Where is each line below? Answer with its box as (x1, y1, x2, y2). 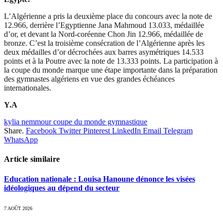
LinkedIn (112, 126, 141, 135)
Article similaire (4, 155, 60, 164)
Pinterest (83, 126, 110, 135)
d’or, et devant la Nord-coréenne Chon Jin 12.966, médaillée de (4, 30, 203, 39)
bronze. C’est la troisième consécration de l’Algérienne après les (4, 39, 205, 48)
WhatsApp (4, 135, 38, 144)
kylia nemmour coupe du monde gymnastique (4, 117, 147, 126)
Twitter (59, 126, 81, 135)
